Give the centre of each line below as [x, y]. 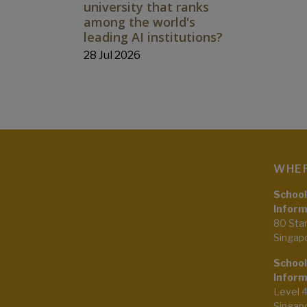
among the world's [139, 22]
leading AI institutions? [153, 37]
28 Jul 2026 [112, 56]
